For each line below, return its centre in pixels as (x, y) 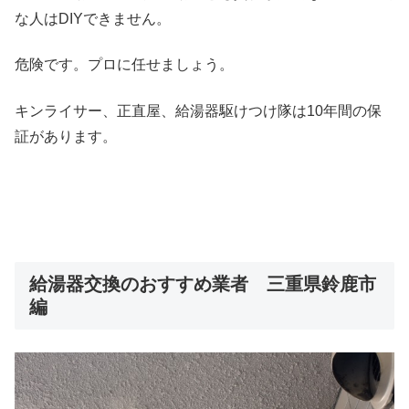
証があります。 (66, 136)
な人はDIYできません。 (93, 19)
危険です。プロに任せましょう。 (124, 65)
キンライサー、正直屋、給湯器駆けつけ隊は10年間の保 (198, 110)
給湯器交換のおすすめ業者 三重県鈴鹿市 (203, 284)
